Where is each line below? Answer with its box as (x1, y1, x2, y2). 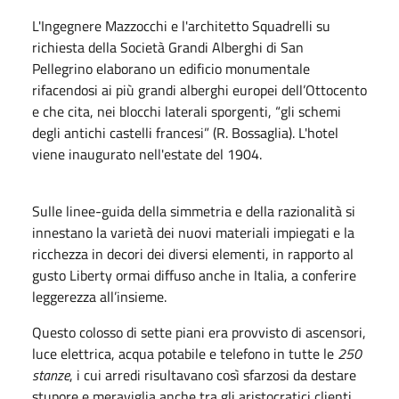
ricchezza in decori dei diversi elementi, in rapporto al (32, 242, 354, 265)
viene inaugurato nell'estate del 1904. (32, 142, 265, 165)
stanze (32, 363, 69, 386)
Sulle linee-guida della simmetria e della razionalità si (32, 199, 355, 222)
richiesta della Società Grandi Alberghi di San (32, 36, 304, 58)
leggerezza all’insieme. (32, 285, 167, 307)
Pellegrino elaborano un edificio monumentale (32, 57, 310, 79)
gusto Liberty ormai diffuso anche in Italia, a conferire (32, 264, 356, 286)
